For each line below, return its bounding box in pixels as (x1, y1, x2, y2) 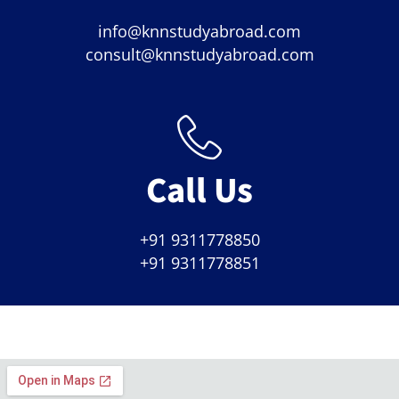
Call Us (146, 166, 253, 212)
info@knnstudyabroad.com (98, 20, 301, 42)
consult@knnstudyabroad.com (85, 43, 314, 65)
